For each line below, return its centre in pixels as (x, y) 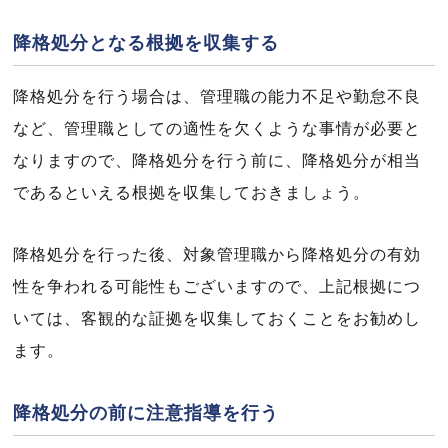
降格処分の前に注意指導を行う (146, 413)
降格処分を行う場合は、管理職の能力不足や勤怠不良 (217, 96)
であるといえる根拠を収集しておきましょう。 (191, 192)
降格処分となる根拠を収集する (146, 43)
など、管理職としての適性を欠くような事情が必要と (217, 128)
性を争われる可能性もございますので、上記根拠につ (217, 286)
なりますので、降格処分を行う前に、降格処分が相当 (217, 160)
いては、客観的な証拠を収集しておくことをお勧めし (217, 318)
